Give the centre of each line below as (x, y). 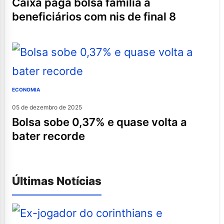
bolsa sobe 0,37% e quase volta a (15, 122)
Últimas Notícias (57, 180)
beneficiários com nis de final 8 (94, 16)
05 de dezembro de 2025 (47, 107)
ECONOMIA (26, 89)
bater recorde (48, 136)
